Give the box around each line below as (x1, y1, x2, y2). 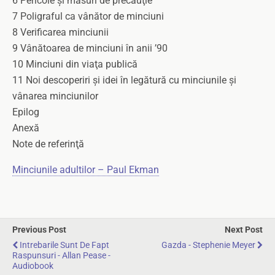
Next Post (225, 225, 263, 235)
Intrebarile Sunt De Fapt (20, 240, 109, 250)
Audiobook (12, 261, 53, 271)
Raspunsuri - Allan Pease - (12, 250, 110, 261)
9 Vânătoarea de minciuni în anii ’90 (12, 42, 168, 54)
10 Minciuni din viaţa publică (12, 58, 137, 70)
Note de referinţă (12, 138, 84, 150)
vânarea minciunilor (12, 90, 98, 102)
